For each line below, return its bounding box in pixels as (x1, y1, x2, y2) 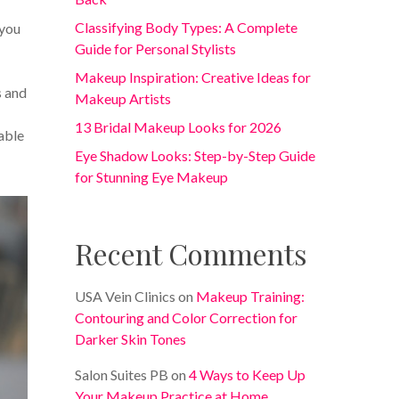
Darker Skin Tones (75, 330, 187, 347)
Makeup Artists (75, 90, 172, 107)
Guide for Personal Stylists (75, 40, 237, 57)
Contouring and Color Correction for (75, 309, 298, 326)
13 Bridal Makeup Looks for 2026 (75, 118, 282, 135)
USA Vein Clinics (75, 288, 176, 305)
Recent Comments (75, 234, 308, 273)
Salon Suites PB (75, 366, 169, 383)
